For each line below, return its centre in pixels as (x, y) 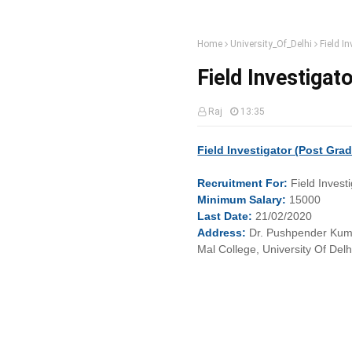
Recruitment (232, 183)
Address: (222, 233)
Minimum (224, 200)
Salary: (268, 200)
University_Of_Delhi (271, 44)
